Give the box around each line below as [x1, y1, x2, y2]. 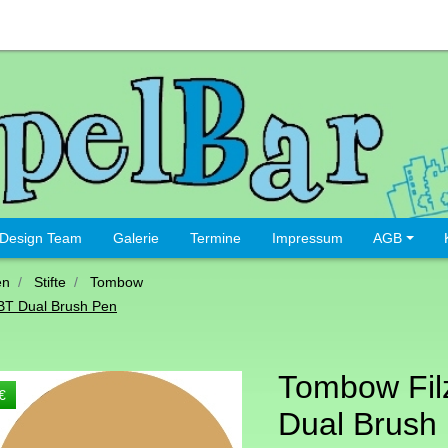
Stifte [34, 274, 66, 291]
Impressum [271, 230, 343, 247]
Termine [189, 230, 241, 247]
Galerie [112, 230, 159, 247]
